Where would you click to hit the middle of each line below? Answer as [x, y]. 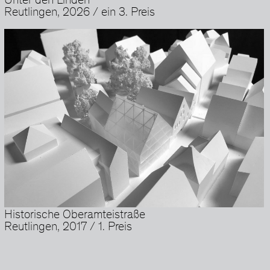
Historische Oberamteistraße [75, 216]
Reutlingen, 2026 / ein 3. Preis [80, 14]
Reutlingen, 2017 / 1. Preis [68, 228]
